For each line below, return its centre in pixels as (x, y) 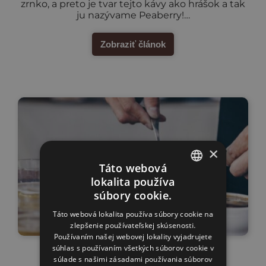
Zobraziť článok (133, 44)
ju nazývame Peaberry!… (133, 15)
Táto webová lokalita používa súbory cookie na (133, 214)
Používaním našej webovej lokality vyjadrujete (133, 236)
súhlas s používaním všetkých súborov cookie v (133, 248)
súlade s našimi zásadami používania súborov (133, 259)
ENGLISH (195, 206)
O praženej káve (133, 254)
